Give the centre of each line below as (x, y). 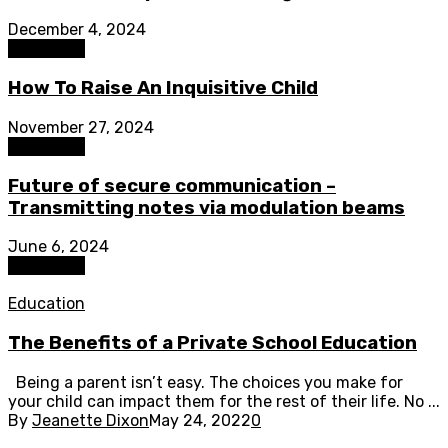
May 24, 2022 (200, 420)
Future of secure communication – (172, 185)
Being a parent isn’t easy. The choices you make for (205, 382)
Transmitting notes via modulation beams (206, 207)
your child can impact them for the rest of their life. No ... (224, 401)
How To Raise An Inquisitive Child (163, 88)
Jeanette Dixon (90, 420)
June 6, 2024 (58, 247)
